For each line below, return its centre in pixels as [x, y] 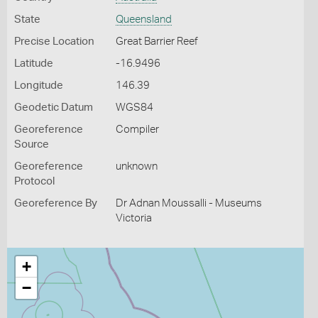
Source [32, 144]
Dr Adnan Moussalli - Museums [188, 203]
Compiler [137, 130]
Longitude [39, 86]
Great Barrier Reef [157, 42]
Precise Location [54, 42]
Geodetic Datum [54, 108]
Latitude [34, 64]
